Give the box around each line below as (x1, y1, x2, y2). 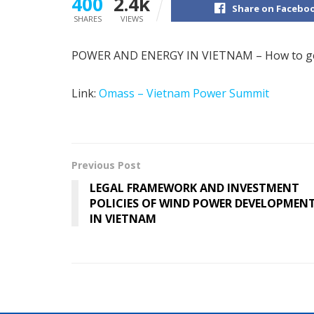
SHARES (73, 13, 102, 24)
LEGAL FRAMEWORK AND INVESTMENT (90, 179, 299, 196)
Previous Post (71, 158, 141, 172)
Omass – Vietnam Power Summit (99, 85, 269, 101)
